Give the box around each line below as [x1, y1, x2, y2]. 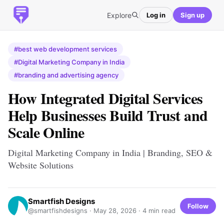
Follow [187, 201, 208, 210]
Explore [107, 10, 131, 19]
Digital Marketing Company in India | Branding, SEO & [8, 146, 212, 158]
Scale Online [8, 121, 84, 143]
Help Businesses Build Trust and [8, 104, 208, 126]
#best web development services [14, 45, 117, 53]
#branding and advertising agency [14, 71, 118, 79]
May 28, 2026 [93, 206, 136, 214]
